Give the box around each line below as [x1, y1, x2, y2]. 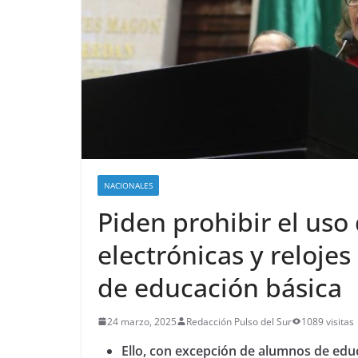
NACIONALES [104, 179, 153, 191]
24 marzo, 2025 [107, 314, 177, 328]
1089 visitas [301, 314, 354, 328]
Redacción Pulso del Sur [186, 314, 292, 328]
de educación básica [97, 269, 342, 304]
